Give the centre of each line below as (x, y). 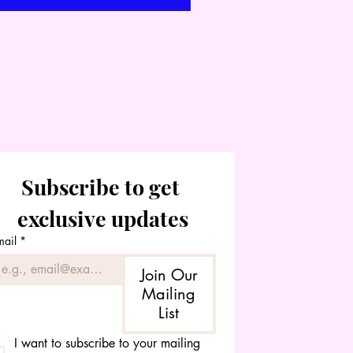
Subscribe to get (101, 187)
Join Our (169, 275)
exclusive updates (103, 219)
